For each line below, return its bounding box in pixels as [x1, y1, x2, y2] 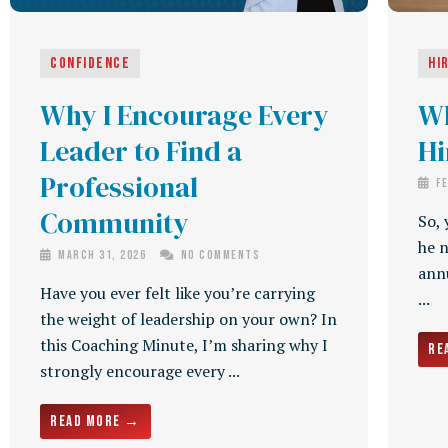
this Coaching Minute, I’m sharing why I [40, 334, 328, 357]
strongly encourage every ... [40, 360, 240, 383]
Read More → [50, 412, 141, 432]
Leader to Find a [40, 132, 242, 171]
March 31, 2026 [54, 248, 150, 264]
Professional [40, 168, 198, 207]
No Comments [177, 248, 260, 264]
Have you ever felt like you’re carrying [40, 282, 315, 305]
